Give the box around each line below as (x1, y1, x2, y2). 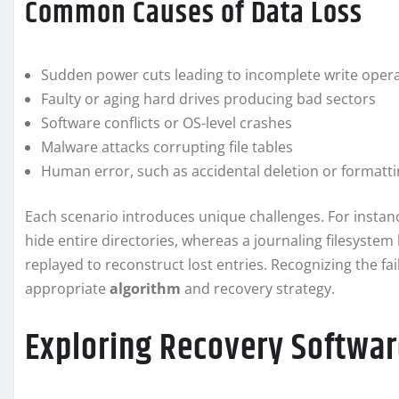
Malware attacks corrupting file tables (41, 137, 293, 158)
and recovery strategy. (181, 279, 335, 299)
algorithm (110, 279, 181, 299)
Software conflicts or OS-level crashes (41, 113, 292, 134)
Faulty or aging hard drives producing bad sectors (41, 89, 376, 110)
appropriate (25, 279, 110, 299)
